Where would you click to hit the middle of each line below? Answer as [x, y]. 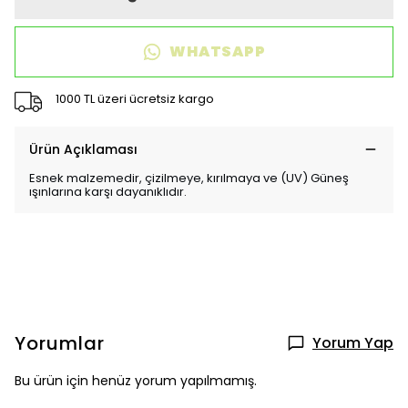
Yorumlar [60, 343]
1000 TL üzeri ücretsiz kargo [134, 98]
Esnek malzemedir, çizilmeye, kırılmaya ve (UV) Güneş [189, 178]
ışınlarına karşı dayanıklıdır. [108, 192]
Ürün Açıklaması [83, 149]
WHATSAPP [218, 51]
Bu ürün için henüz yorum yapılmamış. [136, 381]
